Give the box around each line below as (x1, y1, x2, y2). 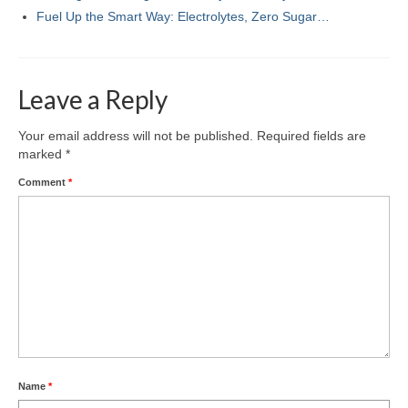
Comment (18, 176, 68, 188)
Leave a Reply (18, 83, 168, 115)
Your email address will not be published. (18, 127, 253, 143)
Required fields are (257, 127, 366, 143)
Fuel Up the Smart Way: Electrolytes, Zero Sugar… (36, 8, 330, 24)
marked (18, 146, 66, 161)
